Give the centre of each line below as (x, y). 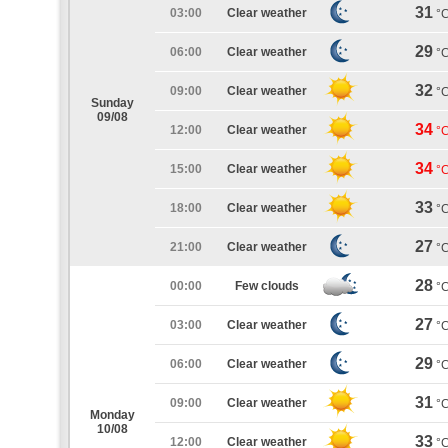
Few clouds (267, 286)
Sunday (112, 103)
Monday (112, 415)
